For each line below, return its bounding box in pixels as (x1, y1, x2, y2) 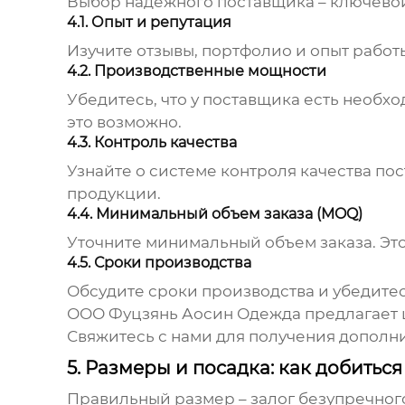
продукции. (66, 184, 161, 203)
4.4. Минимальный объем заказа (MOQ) (66, 205, 363, 223)
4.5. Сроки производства (66, 254, 251, 272)
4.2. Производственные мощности (66, 62, 326, 80)
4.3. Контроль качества (66, 134, 237, 152)
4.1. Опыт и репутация (66, 14, 231, 32)
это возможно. (66, 113, 182, 132)
